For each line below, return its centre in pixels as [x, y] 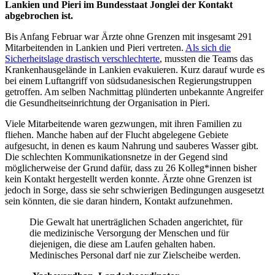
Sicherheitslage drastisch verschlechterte [82, 58]
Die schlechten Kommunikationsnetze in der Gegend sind [116, 157]
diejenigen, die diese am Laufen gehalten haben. [122, 244]
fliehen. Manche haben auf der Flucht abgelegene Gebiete [117, 134]
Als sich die [208, 47]
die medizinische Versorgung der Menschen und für [129, 233]
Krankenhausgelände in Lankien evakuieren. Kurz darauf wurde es [135, 69]
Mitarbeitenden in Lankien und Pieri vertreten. [95, 47]
